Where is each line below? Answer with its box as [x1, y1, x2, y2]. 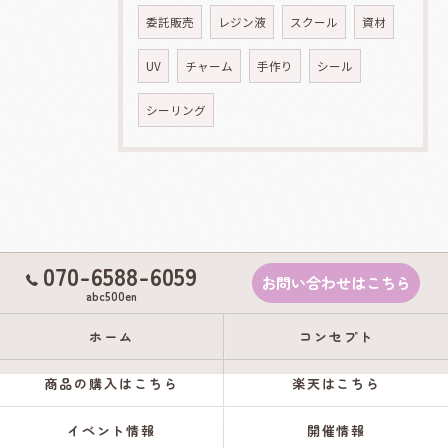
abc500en [86, 288, 137, 304]
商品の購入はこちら [44, 374, 179, 393]
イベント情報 [66, 421, 157, 440]
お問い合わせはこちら [260, 272, 411, 293]
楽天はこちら [291, 374, 382, 393]
